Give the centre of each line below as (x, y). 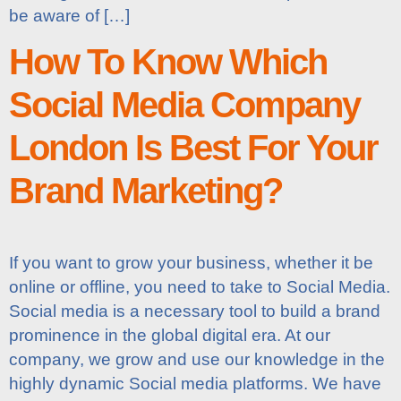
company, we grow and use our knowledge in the (197, 360)
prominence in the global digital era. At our (170, 336)
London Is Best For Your (193, 148)
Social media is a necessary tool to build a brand (195, 311)
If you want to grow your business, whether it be (191, 263)
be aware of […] (69, 15)
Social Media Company (184, 105)
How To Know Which (168, 62)
